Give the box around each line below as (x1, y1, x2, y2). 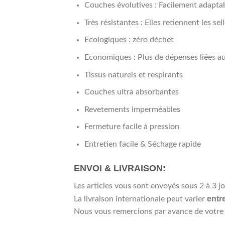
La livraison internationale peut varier (74, 194, 207, 203)
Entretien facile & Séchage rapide (84, 140, 201, 148)
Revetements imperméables (84, 105, 180, 114)
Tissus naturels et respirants (84, 70, 183, 79)
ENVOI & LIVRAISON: (74, 163, 166, 173)
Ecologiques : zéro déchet (84, 36, 174, 44)
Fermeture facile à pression (84, 123, 179, 131)
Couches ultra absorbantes (84, 88, 179, 96)
